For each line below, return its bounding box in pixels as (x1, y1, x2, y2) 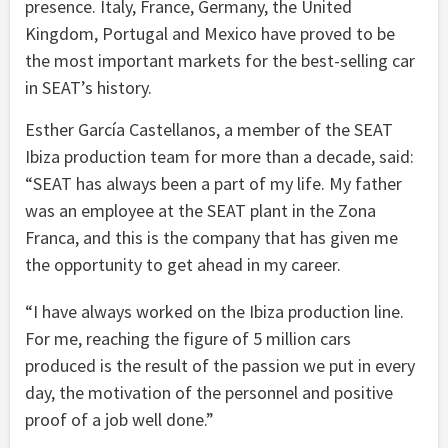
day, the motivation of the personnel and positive (25, 380, 393, 404)
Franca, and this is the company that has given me (25, 225, 398, 249)
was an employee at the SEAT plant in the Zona (25, 198, 376, 222)
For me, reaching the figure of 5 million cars (25, 326, 351, 350)
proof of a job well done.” (25, 407, 214, 431)
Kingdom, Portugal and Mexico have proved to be (25, 21, 395, 45)
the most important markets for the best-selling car (25, 48, 415, 72)
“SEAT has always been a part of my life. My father (25, 171, 402, 195)
